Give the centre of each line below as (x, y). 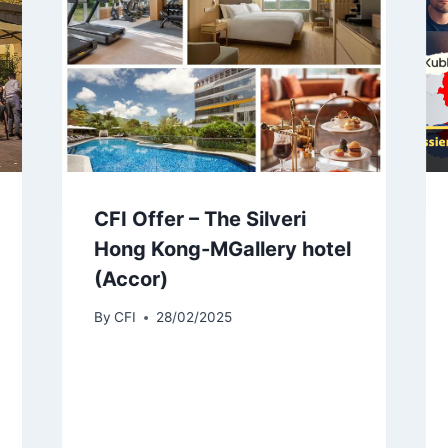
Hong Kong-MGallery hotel (222, 248)
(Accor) (130, 278)
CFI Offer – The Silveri (199, 218)
